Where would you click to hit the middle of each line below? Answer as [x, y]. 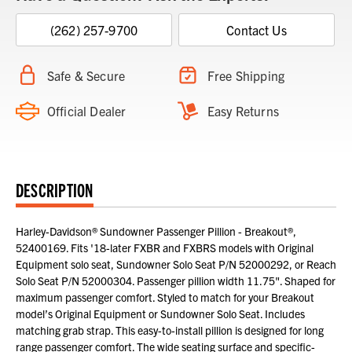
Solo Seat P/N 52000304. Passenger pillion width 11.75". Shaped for [176, 280]
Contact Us [257, 29]
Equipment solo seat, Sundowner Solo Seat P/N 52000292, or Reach [176, 264]
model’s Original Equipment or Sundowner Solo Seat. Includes [160, 313]
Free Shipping [246, 75]
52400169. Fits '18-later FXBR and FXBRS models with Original [165, 247]
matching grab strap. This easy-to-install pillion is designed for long [170, 330]
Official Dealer [87, 110]
